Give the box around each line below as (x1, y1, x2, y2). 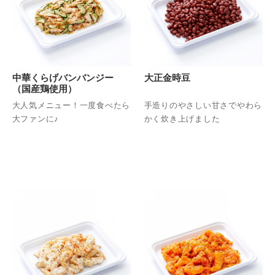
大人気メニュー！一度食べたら (12, 101, 131, 110)
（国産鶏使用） (12, 83, 77, 94)
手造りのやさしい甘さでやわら (144, 101, 263, 110)
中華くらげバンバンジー (12, 72, 114, 83)
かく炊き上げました (144, 114, 220, 124)
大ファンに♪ (12, 114, 60, 124)
